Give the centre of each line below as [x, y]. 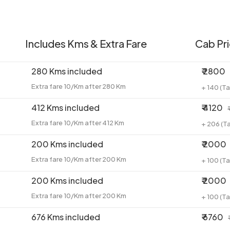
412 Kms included [65, 108]
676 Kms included [66, 217]
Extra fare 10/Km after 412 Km [78, 123]
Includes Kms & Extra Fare [86, 44]
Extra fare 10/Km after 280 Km [79, 87]
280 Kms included [67, 71]
